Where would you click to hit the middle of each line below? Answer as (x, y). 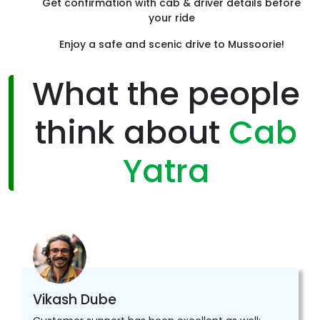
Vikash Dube (75, 300)
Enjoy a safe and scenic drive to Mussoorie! (171, 45)
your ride (171, 18)
